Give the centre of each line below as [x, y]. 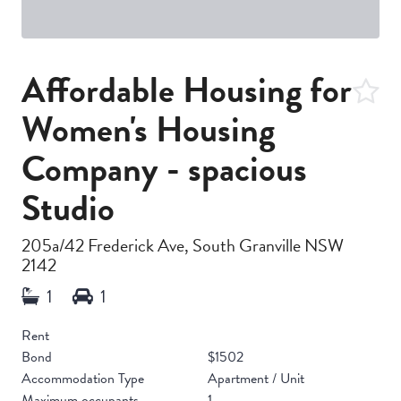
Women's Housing [148, 129]
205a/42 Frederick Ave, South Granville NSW [183, 245]
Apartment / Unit [256, 378]
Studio [68, 208]
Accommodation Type [83, 378]
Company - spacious [164, 168]
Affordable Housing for [187, 90]
